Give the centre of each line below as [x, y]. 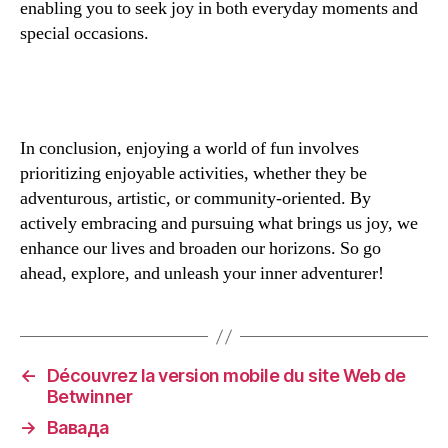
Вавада [77, 428]
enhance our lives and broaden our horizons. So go [200, 249]
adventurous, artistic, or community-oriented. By [195, 199]
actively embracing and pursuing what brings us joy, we [219, 224]
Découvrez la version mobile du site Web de [226, 376]
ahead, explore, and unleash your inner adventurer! [202, 274]
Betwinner [89, 397]
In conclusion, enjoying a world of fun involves [189, 149]
